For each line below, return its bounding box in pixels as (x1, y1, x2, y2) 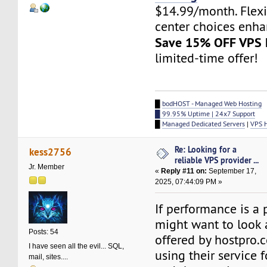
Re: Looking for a (175, 144, 237, 156)
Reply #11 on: (161, 167, 207, 176)
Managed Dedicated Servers (162, 119, 246, 129)
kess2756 (29, 144, 72, 159)
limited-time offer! (155, 50, 259, 67)
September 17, (207, 167, 257, 176)
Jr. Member (29, 162, 65, 171)
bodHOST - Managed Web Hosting (162, 99, 262, 108)
